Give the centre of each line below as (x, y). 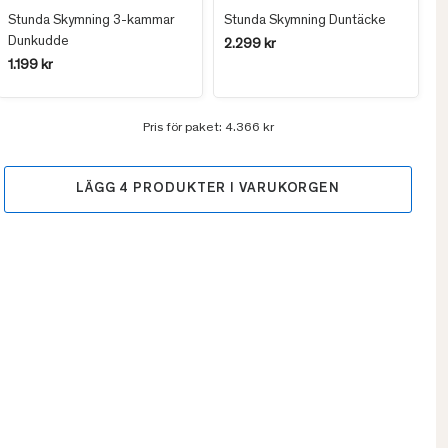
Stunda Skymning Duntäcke (305, 21)
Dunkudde (38, 42)
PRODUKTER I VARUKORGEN (235, 189)
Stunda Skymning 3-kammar (91, 21)
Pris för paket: (183, 129)
